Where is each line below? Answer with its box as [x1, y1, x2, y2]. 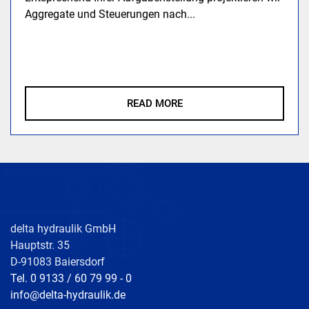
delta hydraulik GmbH [10, 221, 116, 235]
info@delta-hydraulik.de [10, 288, 126, 301]
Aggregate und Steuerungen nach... [25, 7, 196, 21]
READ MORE [126, 97, 183, 110]
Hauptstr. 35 [10, 238, 72, 252]
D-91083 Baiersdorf [10, 255, 105, 268]
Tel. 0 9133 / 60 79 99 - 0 [10, 271, 132, 285]
